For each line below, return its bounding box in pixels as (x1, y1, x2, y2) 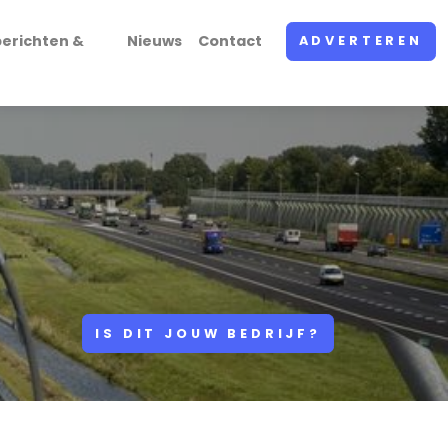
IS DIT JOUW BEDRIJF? (95, 324, 321, 342)
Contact (197, 31, 262, 52)
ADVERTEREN (298, 32, 423, 50)
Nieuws (126, 31, 182, 52)
